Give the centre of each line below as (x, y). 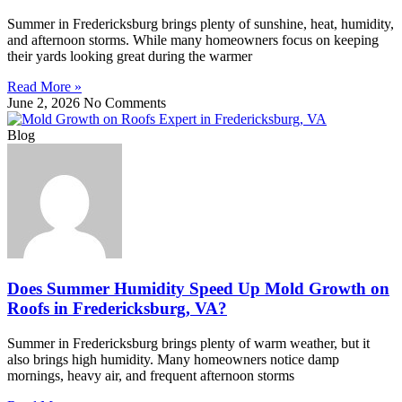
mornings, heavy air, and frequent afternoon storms (151, 375)
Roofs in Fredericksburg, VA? (117, 309)
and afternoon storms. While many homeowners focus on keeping (193, 40)
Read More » (44, 87)
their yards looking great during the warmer (130, 57)
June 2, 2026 (45, 103)
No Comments (125, 103)
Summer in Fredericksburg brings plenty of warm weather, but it (188, 343)
